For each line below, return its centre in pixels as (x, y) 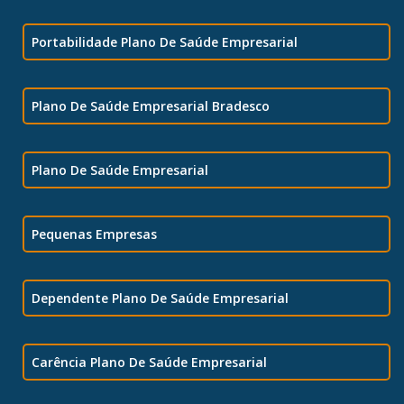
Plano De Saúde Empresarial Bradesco (151, 106)
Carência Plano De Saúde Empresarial (149, 363)
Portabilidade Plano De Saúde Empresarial (165, 42)
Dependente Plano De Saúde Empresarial (160, 298)
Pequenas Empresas (94, 234)
